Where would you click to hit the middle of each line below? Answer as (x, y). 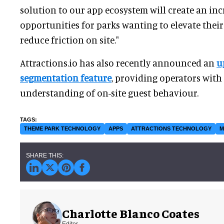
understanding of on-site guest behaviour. (109, 93)
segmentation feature (66, 78)
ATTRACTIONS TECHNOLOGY (171, 129)
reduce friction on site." (69, 40)
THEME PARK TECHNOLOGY (62, 129)
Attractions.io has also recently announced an (118, 63)
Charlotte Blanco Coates (131, 213)
